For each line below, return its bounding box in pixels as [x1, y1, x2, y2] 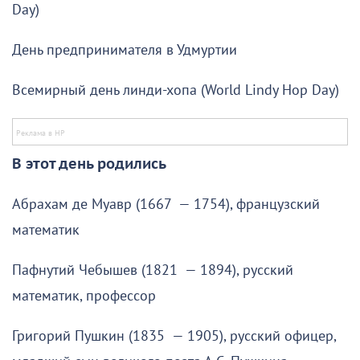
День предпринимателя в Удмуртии [12, 41, 237, 59]
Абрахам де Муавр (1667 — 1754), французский [12, 195, 320, 213]
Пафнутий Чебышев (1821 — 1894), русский [12, 261, 293, 279]
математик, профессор [12, 287, 156, 305]
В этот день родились [12, 155, 166, 173]
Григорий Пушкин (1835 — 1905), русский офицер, [12, 327, 336, 345]
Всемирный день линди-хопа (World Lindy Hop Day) [12, 81, 339, 99]
